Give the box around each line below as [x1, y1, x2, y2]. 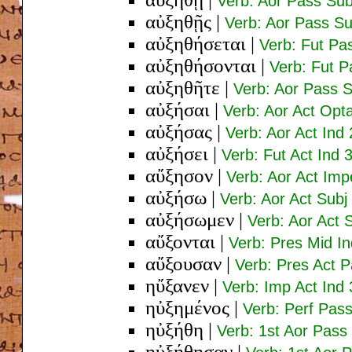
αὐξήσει [145, 142, 208, 164]
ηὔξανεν [145, 274, 209, 296]
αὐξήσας [145, 120, 212, 142]
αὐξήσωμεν [145, 208, 234, 230]
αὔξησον [145, 164, 213, 186]
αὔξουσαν [145, 252, 222, 274]
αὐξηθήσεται [145, 32, 246, 54]
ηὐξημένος [145, 296, 229, 318]
